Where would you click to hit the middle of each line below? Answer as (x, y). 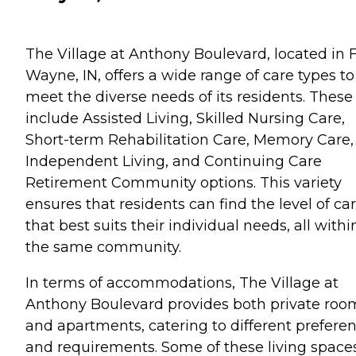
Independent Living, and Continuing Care (174, 161)
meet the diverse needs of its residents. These (189, 97)
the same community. (103, 247)
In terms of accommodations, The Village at (182, 282)
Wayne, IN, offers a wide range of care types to (190, 75)
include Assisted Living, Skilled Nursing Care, (185, 118)
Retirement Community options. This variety (184, 182)
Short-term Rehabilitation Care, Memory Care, (190, 139)
